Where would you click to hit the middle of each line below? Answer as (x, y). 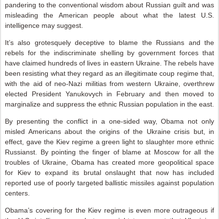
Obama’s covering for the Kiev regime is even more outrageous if (109, 210)
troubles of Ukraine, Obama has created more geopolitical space (109, 162)
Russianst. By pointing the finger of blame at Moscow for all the (109, 152)
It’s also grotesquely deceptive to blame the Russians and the (109, 43)
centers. (17, 193)
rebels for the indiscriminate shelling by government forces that (109, 53)
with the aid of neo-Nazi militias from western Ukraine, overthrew (109, 84)
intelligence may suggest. (44, 25)
